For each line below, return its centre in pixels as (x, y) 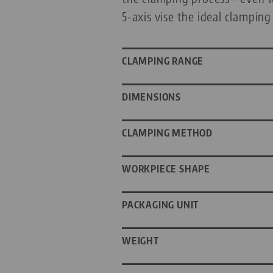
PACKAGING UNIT (161, 205)
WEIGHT (140, 241)
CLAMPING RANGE (163, 61)
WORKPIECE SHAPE (166, 169)
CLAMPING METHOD (167, 133)
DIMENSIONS (151, 97)
